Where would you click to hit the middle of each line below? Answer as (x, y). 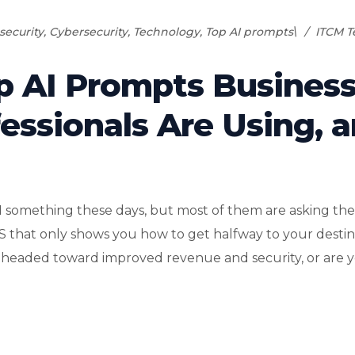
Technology (166, 31)
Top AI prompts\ (251, 31)
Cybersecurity (88, 31)
